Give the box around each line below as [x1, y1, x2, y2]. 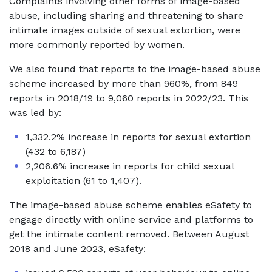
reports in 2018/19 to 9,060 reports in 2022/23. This [9, 92, 248, 104]
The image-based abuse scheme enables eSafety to [9, 199, 252, 211]
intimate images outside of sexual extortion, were [9, 24, 240, 36]
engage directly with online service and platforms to [9, 214, 253, 225]
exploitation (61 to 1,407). [25, 175, 141, 186]
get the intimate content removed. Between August [9, 228, 249, 240]
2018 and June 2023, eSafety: [9, 243, 146, 254]
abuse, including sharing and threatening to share [9, 10, 243, 21]
